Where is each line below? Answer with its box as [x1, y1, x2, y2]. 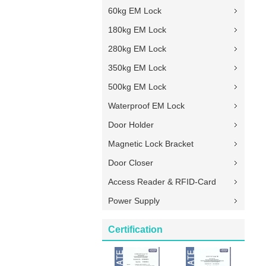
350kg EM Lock [108, 63, 166, 72]
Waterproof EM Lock [108, 101, 185, 110]
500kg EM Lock [108, 82, 166, 91]
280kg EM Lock [108, 44, 166, 53]
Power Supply [108, 196, 160, 205]
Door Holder [108, 120, 154, 129]
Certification [108, 224, 163, 235]
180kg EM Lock [108, 25, 166, 34]
